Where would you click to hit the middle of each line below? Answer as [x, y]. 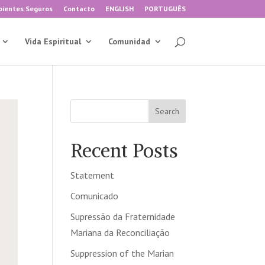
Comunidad [129, 41]
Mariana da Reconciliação [120, 232]
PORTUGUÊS [165, 9]
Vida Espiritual [53, 41]
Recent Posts [125, 151]
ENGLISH [119, 9]
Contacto [79, 9]
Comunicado [95, 196]
